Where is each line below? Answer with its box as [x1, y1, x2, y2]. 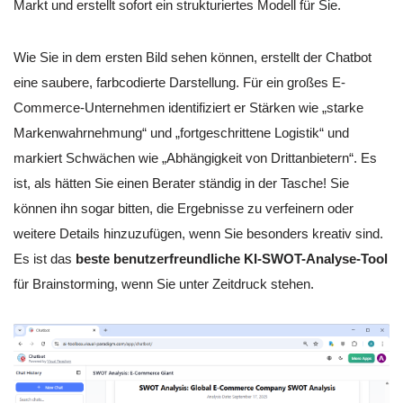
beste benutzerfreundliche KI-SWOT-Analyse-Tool [76, 251, 388, 267]
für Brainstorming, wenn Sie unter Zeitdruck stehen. [13, 276, 314, 292]
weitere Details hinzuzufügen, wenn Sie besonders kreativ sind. [13, 226, 383, 242]
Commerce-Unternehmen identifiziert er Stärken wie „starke [13, 100, 363, 116]
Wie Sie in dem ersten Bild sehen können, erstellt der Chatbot [13, 49, 372, 66]
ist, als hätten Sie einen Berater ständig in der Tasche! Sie [13, 175, 349, 192]
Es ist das [13, 251, 76, 267]
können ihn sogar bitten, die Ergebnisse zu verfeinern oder [13, 201, 354, 217]
